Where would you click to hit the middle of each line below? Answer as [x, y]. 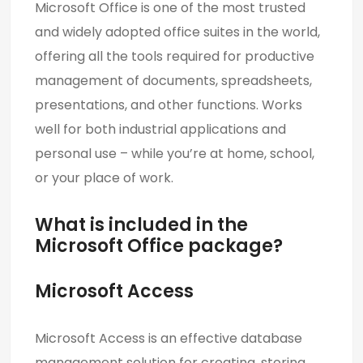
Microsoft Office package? [159, 246]
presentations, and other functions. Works [169, 105]
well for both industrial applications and [160, 129]
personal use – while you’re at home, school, [175, 153]
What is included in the [141, 224]
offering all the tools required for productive [175, 56]
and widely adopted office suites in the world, [177, 32]
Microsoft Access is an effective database [169, 338]
